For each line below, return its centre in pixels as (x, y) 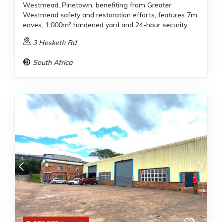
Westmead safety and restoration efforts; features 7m (110, 15)
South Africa (53, 62)
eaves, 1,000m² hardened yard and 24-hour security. (106, 25)
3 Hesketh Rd (55, 43)
